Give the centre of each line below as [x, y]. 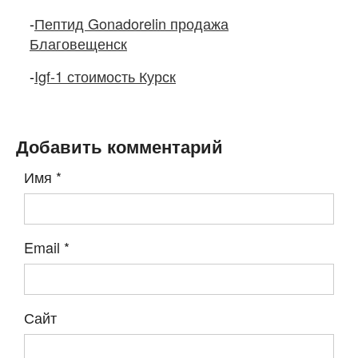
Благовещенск [78, 44]
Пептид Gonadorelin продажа [131, 24]
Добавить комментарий [119, 147]
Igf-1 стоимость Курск [105, 76]
